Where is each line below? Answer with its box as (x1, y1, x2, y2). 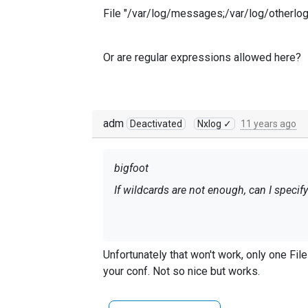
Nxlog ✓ (197, 118, 232, 129)
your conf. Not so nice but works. (103, 265, 260, 278)
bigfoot (114, 162, 148, 175)
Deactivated (130, 118, 182, 129)
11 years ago (241, 118, 296, 129)
